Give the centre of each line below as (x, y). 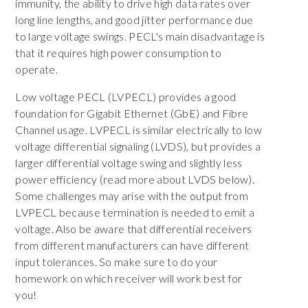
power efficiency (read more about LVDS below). (135, 179)
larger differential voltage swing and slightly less (129, 162)
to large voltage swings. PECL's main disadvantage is (140, 36)
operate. (36, 69)
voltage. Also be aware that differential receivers (134, 228)
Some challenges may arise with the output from (132, 195)
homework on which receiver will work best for (129, 278)
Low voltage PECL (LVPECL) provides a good (126, 96)
